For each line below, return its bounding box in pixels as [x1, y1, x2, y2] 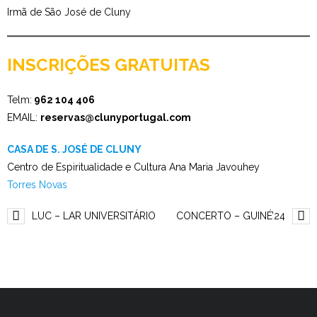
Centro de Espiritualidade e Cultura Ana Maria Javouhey [7, 161, 260, 173]
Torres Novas [7, 178, 67, 190]
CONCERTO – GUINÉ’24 [176, 209, 285, 221]
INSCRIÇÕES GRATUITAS [7, 54, 210, 75]
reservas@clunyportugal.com [40, 111, 191, 123]
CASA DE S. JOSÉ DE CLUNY [7, 143, 142, 155]
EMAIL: [7, 111, 40, 123]
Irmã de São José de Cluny [7, 6, 131, 18]
